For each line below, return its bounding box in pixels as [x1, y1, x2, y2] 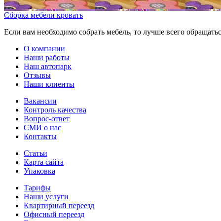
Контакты [24, 132, 57, 141]
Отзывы [24, 71, 51, 80]
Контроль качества [24, 106, 86, 114]
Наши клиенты [24, 80, 74, 89]
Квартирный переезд [24, 201, 94, 210]
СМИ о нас [24, 123, 61, 132]
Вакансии [24, 97, 57, 106]
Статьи [24, 149, 47, 158]
